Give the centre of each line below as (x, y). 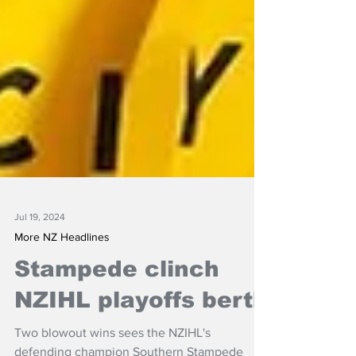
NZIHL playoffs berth (141, 321)
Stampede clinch (117, 290)
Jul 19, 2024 (40, 238)
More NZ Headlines (62, 258)
